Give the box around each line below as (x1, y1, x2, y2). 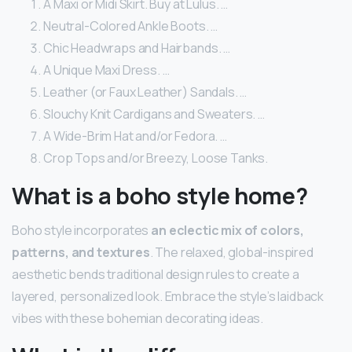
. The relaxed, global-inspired (149, 243, 313, 261)
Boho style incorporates (12, 221, 152, 239)
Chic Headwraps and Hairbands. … (43, 38, 231, 57)
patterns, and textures (12, 243, 150, 261)
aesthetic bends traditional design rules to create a (12, 265, 299, 283)
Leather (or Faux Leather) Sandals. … (43, 82, 247, 101)
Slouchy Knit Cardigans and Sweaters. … (43, 104, 265, 123)
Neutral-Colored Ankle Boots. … (43, 16, 218, 35)
